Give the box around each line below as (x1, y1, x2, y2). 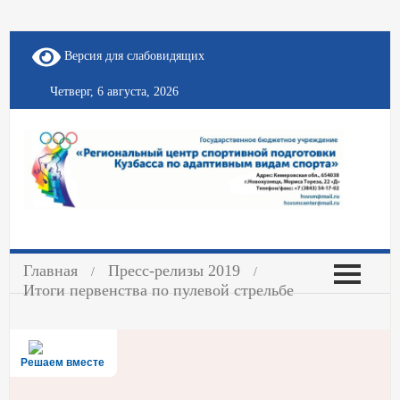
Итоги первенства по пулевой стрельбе (23, 281, 295, 300)
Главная (23, 262, 79, 280)
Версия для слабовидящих (60, 49, 204, 63)
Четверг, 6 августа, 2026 (50, 85, 179, 98)
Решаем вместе (21, 356, 105, 370)
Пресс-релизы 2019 (108, 262, 241, 280)
